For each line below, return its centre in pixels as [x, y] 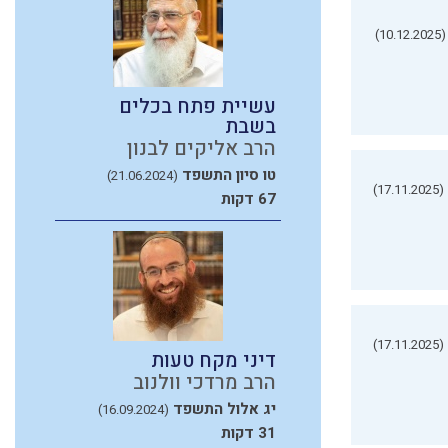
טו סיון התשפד [229, 174]
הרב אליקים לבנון [201, 148]
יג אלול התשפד [224, 408]
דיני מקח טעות [213, 360]
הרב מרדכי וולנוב [204, 382]
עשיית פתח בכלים [197, 106]
